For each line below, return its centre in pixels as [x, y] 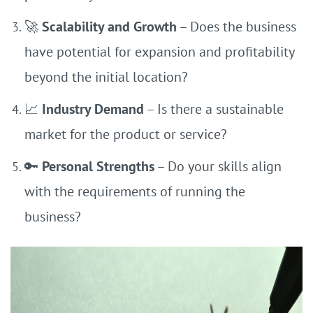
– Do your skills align [218, 166]
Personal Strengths [98, 166]
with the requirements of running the [135, 191]
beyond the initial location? [106, 77]
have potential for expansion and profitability [159, 52]
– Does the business [236, 27]
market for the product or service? [126, 134]
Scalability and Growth [109, 27]
